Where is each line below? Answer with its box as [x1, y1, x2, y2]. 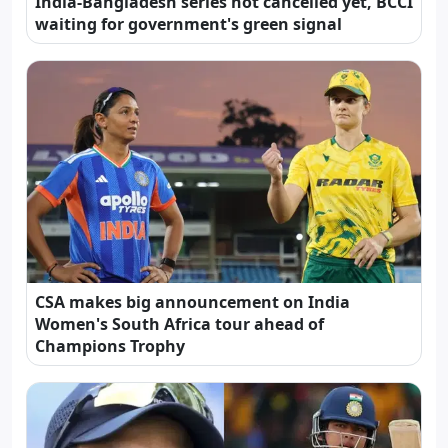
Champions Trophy [35, 335, 185, 358]
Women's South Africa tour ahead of [35, 313, 324, 336]
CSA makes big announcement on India [35, 291, 350, 314]
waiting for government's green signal [35, 13, 342, 36]
